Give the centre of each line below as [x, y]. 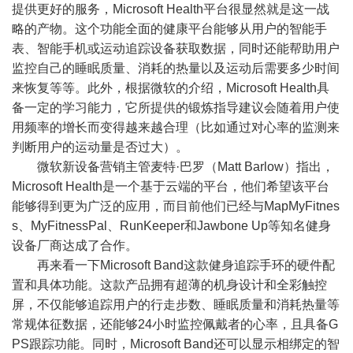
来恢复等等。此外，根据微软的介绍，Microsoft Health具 [171, 87]
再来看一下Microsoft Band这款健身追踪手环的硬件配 [186, 265]
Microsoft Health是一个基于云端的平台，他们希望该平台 [171, 186]
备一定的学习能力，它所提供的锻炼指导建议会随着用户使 [176, 107]
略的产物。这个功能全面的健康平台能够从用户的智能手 [169, 28]
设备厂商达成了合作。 [75, 245]
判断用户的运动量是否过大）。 [100, 147]
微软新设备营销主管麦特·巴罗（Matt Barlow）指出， [186, 166]
